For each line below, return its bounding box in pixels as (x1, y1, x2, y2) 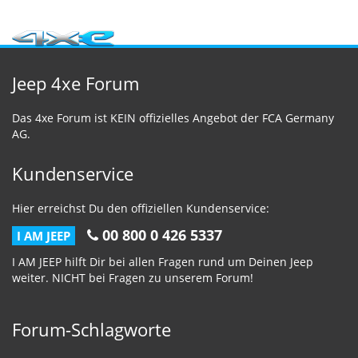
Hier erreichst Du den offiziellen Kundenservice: (12, 201, 269, 217)
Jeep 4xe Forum (12, 71, 139, 96)
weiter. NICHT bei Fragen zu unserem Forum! (12, 270, 253, 286)
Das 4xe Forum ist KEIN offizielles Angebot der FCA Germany (12, 110, 334, 126)
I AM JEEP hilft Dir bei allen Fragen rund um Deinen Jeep (12, 254, 313, 270)
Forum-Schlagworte (12, 317, 171, 342)
